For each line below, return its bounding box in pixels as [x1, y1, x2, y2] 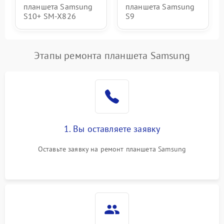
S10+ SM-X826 [23, 11, 76, 21]
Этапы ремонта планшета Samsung [34, 49, 190, 62]
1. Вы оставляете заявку [63, 123, 160, 134]
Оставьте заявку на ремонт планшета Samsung [37, 144, 186, 153]
